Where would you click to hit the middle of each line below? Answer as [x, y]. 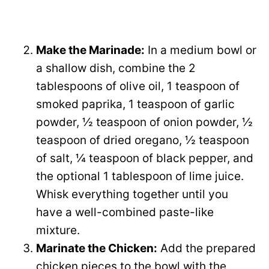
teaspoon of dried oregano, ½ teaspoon [143, 141]
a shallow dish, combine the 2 [116, 68]
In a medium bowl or [201, 50]
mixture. [58, 231]
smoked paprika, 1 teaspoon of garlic [135, 104]
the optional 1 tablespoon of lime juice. [140, 177]
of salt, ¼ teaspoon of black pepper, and [145, 159]
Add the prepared [207, 249]
